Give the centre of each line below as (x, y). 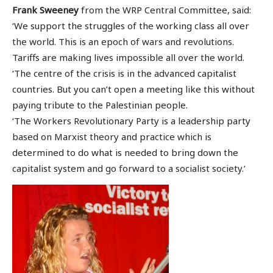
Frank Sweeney (45, 10)
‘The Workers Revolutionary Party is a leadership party (131, 121)
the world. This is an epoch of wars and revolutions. (123, 42)
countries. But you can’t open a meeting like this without (133, 89)
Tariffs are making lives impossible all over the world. (128, 58)
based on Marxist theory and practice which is (112, 137)
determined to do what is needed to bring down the (125, 153)
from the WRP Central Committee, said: (165, 10)
